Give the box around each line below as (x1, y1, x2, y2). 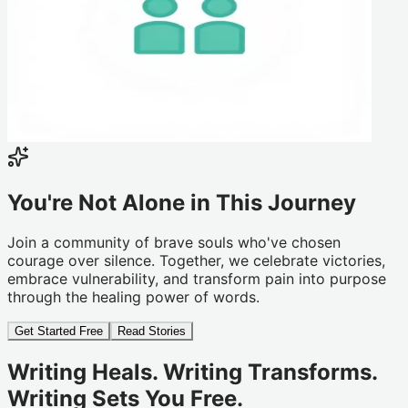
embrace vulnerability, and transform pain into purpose (7, 270, 386, 289)
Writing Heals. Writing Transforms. (7, 359, 377, 386)
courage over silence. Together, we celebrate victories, (7, 251, 385, 270)
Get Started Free (15, 324, 103, 339)
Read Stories (117, 324, 186, 339)
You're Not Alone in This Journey (7, 189, 356, 216)
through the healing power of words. (7, 288, 260, 307)
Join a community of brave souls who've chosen (7, 233, 341, 252)
